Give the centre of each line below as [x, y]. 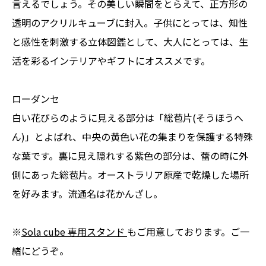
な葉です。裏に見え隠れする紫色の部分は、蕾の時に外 [130, 156]
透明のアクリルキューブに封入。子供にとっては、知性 [130, 23]
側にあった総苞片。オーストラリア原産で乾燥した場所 [130, 175]
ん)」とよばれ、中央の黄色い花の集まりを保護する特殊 [132, 137]
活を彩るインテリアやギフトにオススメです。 [111, 61]
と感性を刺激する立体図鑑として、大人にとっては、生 [130, 42]
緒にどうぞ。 [40, 251]
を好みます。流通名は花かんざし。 [87, 194]
